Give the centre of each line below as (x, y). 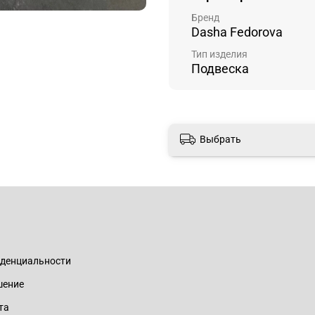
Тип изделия (219, 54)
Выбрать (220, 139)
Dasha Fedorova (237, 32)
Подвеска (220, 69)
